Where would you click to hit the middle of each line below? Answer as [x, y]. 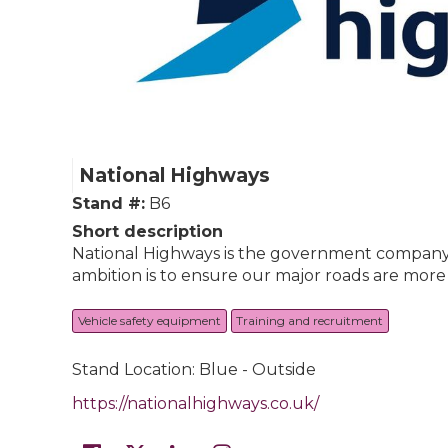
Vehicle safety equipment [149, 320]
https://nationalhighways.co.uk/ [195, 403]
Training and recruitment [310, 320]
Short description [147, 231]
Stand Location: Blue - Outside [194, 369]
